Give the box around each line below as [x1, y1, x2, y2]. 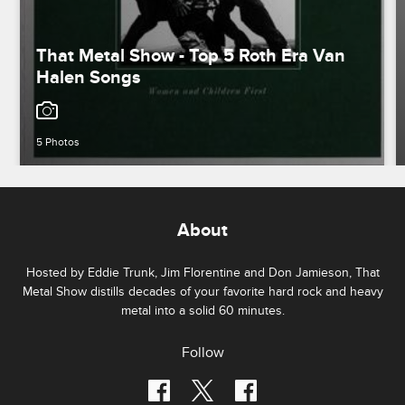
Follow [181, 344, 224, 363]
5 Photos [36, 136, 80, 150]
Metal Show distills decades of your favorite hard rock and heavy [22, 284, 383, 300]
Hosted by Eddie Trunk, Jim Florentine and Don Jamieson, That [25, 265, 380, 281]
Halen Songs [36, 67, 142, 89]
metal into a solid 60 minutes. [120, 303, 285, 319]
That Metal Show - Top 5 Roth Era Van [36, 45, 346, 68]
